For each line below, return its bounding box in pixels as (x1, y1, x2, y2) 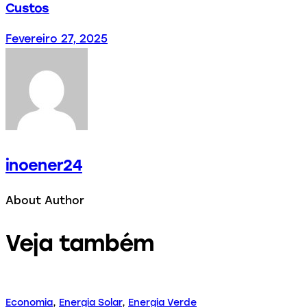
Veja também (5, 229, 155, 256)
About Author (5, 193, 84, 207)
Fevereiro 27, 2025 (5, 32, 108, 46)
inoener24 (5, 156, 82, 175)
